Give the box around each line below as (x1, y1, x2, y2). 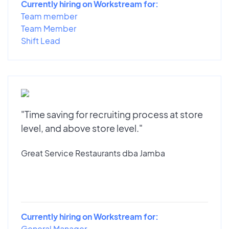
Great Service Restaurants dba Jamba (21, 147, 165, 158)
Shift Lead (21, 35, 60, 46)
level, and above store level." (21, 122, 143, 134)
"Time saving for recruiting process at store (21, 108, 203, 120)
